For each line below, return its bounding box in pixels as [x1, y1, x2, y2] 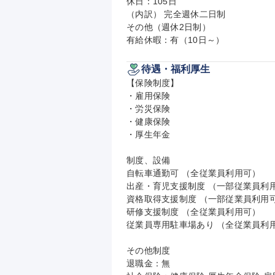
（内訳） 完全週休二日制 [126, 9, 226, 19]
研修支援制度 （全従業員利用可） [126, 207, 261, 217]
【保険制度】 [126, 78, 179, 88]
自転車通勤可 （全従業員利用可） [126, 168, 261, 178]
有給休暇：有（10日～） [126, 35, 225, 45]
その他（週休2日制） [126, 22, 211, 32]
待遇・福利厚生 [141, 64, 210, 74]
